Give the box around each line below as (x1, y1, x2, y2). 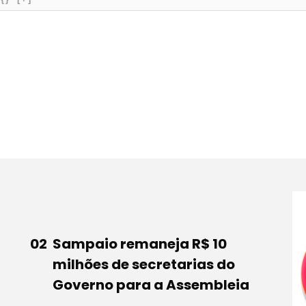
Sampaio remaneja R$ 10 (52, 234, 227, 253)
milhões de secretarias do (52, 254, 235, 274)
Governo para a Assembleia (52, 275, 249, 294)
